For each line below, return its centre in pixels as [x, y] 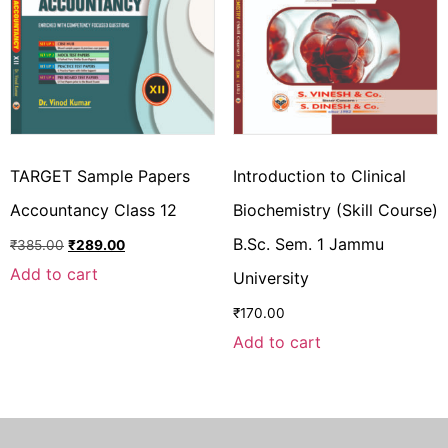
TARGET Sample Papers [100, 176]
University [270, 278]
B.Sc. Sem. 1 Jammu [308, 244]
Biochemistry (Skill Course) [335, 210]
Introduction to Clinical [319, 176]
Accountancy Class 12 [96, 210]
